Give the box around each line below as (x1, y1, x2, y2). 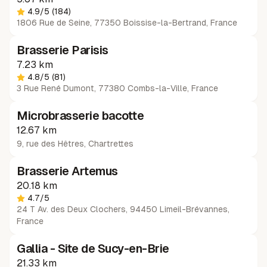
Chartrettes (88, 139, 133, 148)
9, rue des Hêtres (17, 139, 84, 148)
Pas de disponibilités (160, 51, 241, 61)
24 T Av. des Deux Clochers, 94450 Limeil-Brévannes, (17, 204, 229, 214)
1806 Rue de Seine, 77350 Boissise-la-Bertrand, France (17, 18, 237, 27)
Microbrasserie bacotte (17, 109, 144, 122)
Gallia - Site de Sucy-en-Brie (17, 242, 169, 255)
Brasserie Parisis (17, 44, 108, 57)
